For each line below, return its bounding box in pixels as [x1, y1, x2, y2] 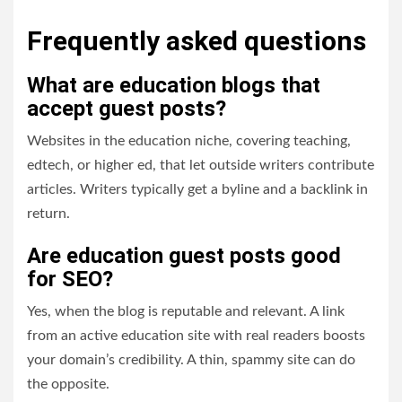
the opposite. [27, 377, 109, 391]
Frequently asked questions [27, 25, 366, 57]
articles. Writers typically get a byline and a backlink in [27, 182, 368, 197]
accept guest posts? [27, 96, 226, 121]
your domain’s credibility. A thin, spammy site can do [27, 353, 355, 367]
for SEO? [27, 267, 113, 292]
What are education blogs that [27, 73, 320, 98]
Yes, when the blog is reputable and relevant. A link [27, 304, 345, 319]
